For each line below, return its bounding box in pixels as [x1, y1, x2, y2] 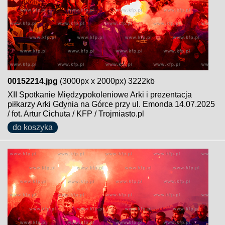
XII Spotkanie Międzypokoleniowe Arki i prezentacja [8, 90, 192, 99]
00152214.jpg [8, 77, 58, 85]
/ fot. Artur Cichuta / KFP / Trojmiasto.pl [8, 109, 144, 118]
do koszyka [13, 123, 53, 132]
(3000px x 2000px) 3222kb [58, 77, 155, 85]
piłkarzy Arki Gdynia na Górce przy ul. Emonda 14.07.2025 [8, 100, 215, 108]
